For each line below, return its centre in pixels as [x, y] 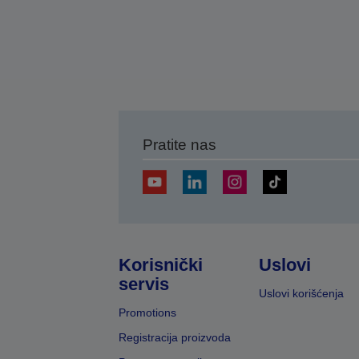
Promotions [147, 313]
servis [143, 284]
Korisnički [160, 265]
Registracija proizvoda [174, 337]
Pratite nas [179, 145]
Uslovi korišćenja [301, 293]
